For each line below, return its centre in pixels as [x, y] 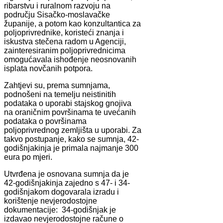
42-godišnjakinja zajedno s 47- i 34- [67, 183]
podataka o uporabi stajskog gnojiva [68, 103]
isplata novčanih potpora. [48, 68]
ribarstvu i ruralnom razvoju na [57, 5]
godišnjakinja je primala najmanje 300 [71, 148]
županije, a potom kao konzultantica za [72, 23]
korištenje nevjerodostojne [51, 201]
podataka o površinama [45, 121]
